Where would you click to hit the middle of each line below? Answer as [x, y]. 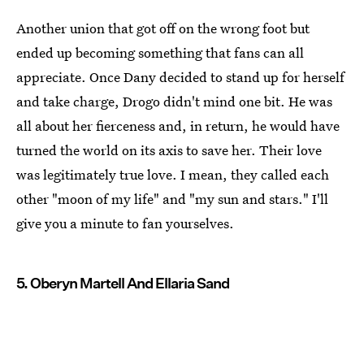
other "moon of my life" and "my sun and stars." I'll [172, 198]
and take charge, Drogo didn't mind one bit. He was [174, 101]
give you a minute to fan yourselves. [125, 223]
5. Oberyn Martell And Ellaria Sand [123, 283]
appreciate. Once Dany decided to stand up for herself [180, 76]
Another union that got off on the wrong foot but [163, 28]
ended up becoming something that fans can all [160, 52]
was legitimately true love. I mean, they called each [173, 174]
